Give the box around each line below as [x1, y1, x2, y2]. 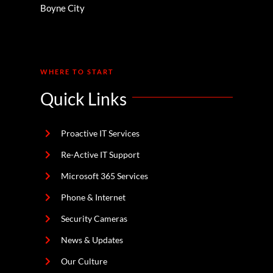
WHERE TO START [40, 67, 115, 76]
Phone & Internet [60, 191, 126, 202]
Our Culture [60, 255, 107, 266]
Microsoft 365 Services [60, 170, 148, 181]
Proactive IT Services [60, 127, 140, 138]
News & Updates [60, 234, 123, 245]
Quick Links [40, 88, 127, 109]
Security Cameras [60, 213, 127, 224]
